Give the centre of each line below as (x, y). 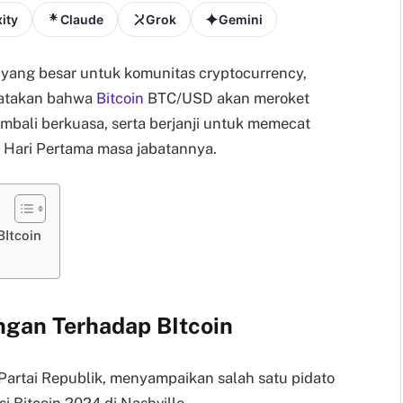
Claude (82, 19)
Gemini (241, 19)
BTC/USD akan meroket (227, 98)
